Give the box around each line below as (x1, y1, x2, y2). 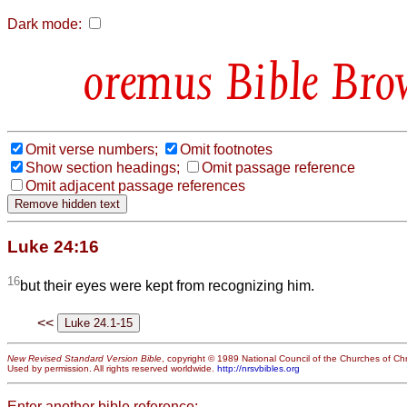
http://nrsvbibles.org (217, 362, 300, 373)
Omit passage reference (202, 159, 355, 175)
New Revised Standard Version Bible (7, 352, 162, 363)
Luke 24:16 (7, 236, 99, 256)
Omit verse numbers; (25, 141, 158, 157)
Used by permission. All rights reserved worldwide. (7, 362, 217, 373)
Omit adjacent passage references (25, 177, 245, 194)
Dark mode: (7, 16, 82, 32)
